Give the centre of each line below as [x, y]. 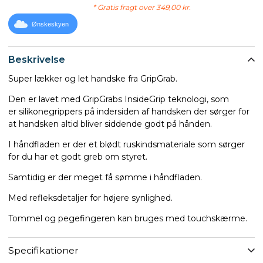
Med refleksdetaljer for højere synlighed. [90, 198]
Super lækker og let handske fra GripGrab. [93, 78]
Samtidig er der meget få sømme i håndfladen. [105, 177]
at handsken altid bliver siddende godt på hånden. [110, 124]
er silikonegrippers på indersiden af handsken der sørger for [129, 111]
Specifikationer [43, 250]
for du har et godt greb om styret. [78, 156]
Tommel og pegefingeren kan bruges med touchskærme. [128, 218]
